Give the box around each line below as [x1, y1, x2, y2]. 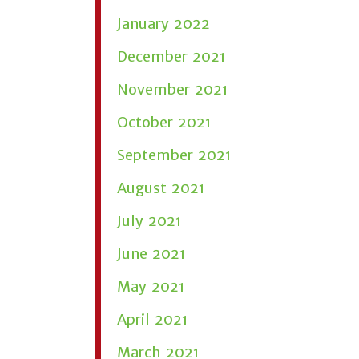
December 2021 [117, 47, 226, 66]
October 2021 [117, 113, 212, 131]
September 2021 [117, 146, 232, 164]
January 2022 [117, 14, 210, 33]
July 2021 [117, 212, 182, 230]
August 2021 [117, 179, 205, 197]
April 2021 [117, 310, 188, 329]
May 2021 [117, 277, 185, 296]
